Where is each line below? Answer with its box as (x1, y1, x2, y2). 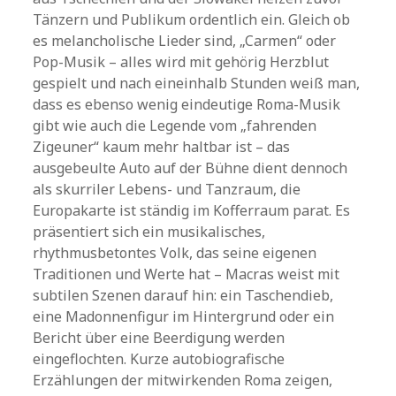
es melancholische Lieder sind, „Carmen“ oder (33, 31, 337, 50)
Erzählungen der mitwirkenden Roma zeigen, (33, 370, 333, 390)
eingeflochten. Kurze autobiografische (33, 349, 286, 369)
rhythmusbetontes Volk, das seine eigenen (33, 243, 317, 263)
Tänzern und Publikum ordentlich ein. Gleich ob (33, 10, 351, 29)
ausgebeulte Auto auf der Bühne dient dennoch (33, 158, 348, 178)
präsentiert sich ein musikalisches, (33, 222, 266, 241)
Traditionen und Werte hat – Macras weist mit (33, 264, 340, 284)
